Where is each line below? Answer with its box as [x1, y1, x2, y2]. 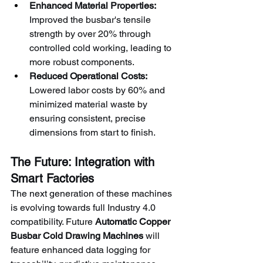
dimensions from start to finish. [29, 126, 156, 138]
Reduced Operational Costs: [29, 70, 147, 82]
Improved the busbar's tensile [29, 14, 153, 25]
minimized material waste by [29, 98, 150, 110]
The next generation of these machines [11, 187, 174, 199]
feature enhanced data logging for [11, 244, 153, 255]
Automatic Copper [95, 215, 173, 227]
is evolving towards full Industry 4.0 [11, 201, 158, 213]
